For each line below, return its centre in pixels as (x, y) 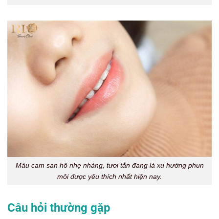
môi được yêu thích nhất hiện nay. (109, 176)
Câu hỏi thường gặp (59, 208)
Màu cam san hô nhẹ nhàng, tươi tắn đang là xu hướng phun (109, 165)
